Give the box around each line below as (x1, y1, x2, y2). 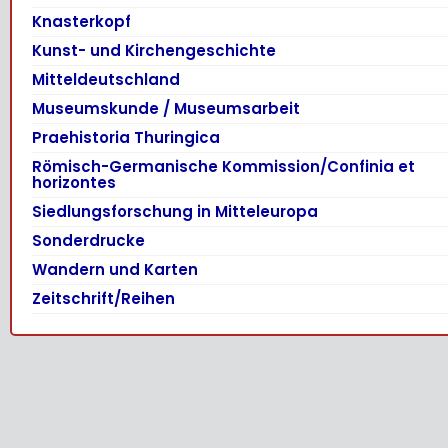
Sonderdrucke (32, 229, 145, 251)
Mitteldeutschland (32, 68, 180, 90)
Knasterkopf (32, 10, 131, 32)
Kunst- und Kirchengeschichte (32, 39, 276, 61)
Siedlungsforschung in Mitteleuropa (32, 200, 318, 222)
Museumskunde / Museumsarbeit (32, 97, 300, 119)
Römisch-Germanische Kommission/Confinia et (32, 155, 415, 177)
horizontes (32, 171, 116, 193)
